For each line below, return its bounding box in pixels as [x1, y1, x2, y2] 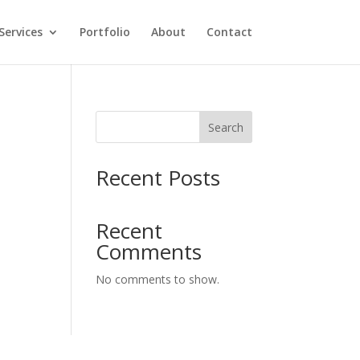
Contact [206, 24, 252, 39]
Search [207, 119, 243, 135]
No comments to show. [96, 272, 220, 287]
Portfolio [79, 24, 130, 39]
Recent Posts [96, 163, 221, 192]
